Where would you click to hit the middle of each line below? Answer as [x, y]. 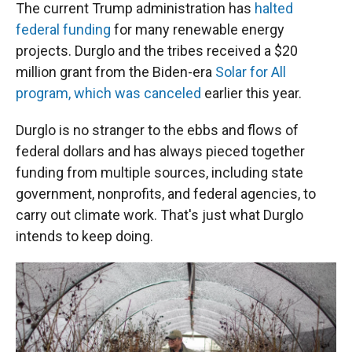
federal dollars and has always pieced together [160, 152]
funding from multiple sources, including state [159, 173]
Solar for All [251, 72]
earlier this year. [251, 93]
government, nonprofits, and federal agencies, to [166, 194]
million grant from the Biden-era [115, 72]
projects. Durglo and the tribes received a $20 [157, 51]
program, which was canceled [108, 93]
